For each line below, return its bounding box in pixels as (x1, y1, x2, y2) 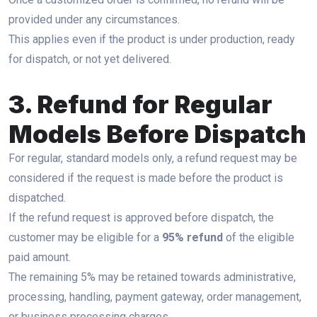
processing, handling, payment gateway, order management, (8, 290, 301, 304)
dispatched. (8, 191, 66, 204)
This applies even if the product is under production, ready (8, 33, 295, 46)
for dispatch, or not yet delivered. (8, 52, 171, 66)
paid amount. (8, 250, 71, 264)
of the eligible (223, 231, 294, 244)
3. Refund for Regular (8, 89, 272, 119)
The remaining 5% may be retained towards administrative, (8, 270, 296, 284)
